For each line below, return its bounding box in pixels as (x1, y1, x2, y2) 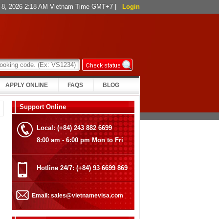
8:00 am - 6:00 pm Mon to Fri (37, 136, 123, 144)
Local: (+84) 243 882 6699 (37, 124, 112, 131)
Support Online (20, 103, 66, 110)
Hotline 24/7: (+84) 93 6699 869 (37, 164, 128, 172)
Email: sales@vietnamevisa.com (32, 192, 123, 199)
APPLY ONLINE (5, 82, 48, 88)
